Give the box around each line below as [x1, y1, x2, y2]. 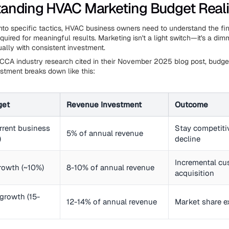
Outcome [175, 100, 208, 109]
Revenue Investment [66, 100, 142, 109]
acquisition [175, 168, 214, 178]
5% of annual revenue [66, 128, 143, 138]
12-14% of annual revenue [66, 197, 157, 207]
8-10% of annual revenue [66, 163, 154, 172]
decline [175, 134, 200, 144]
